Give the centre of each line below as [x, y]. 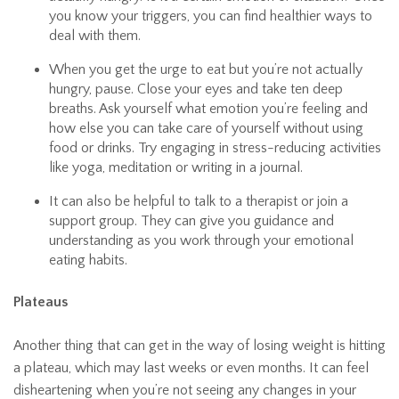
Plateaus [41, 302]
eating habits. [88, 261]
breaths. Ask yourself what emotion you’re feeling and [208, 109]
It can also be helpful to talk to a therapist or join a [199, 202]
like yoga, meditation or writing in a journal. [176, 168]
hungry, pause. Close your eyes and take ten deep [196, 90]
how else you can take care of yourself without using [206, 129]
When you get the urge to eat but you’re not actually [206, 70]
